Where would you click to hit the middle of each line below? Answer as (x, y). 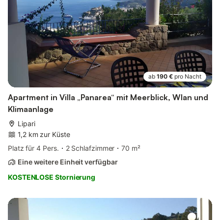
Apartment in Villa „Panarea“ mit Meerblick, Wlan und (108, 97)
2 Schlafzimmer (90, 148)
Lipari (27, 124)
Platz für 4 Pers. (33, 148)
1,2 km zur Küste (44, 135)
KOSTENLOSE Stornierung (52, 177)
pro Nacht (188, 77)
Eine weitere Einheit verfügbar (68, 162)
